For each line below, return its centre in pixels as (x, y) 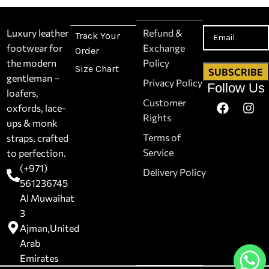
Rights (157, 117)
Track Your (97, 35)
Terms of (162, 137)
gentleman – (33, 77)
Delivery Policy (174, 172)
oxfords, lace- (36, 107)
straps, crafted (38, 138)
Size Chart (97, 68)
